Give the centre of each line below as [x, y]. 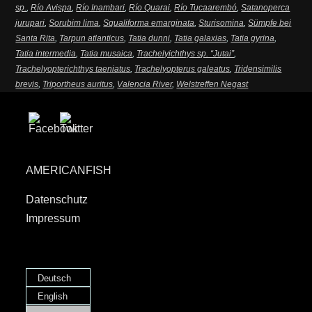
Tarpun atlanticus [92, 39]
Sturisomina [221, 23]
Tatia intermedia [46, 54]
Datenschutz [57, 200]
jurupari [30, 23]
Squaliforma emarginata [149, 23]
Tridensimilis [258, 69]
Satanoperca [266, 8]
